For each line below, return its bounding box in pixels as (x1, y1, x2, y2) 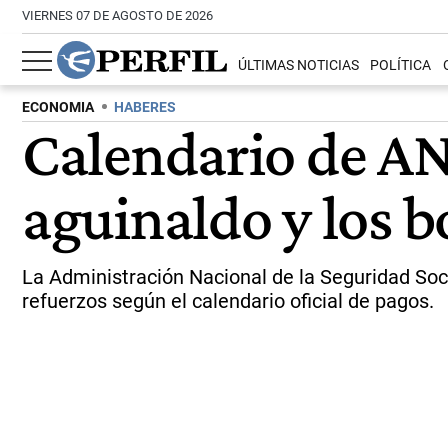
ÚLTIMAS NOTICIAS (238, 57, 360, 75)
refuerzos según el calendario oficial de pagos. (22, 289, 434, 313)
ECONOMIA (22, 99, 94, 116)
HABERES (114, 99, 176, 116)
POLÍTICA (370, 57, 432, 75)
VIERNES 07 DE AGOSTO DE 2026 (22, 8, 213, 23)
